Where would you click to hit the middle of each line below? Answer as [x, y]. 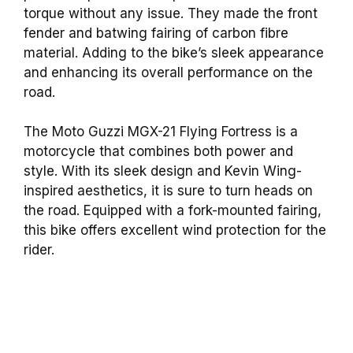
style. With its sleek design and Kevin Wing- [163, 171]
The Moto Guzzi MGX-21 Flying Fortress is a [161, 132]
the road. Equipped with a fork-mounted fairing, [173, 211]
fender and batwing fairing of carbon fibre [156, 33]
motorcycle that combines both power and [158, 152]
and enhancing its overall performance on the [168, 72]
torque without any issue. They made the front [171, 13]
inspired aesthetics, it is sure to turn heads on [168, 191]
